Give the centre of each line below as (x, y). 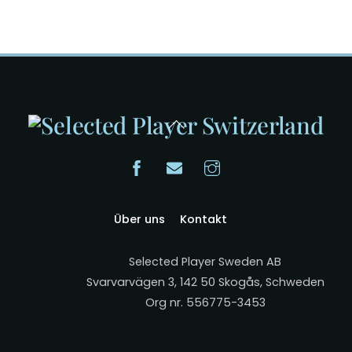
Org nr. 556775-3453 (205, 302)
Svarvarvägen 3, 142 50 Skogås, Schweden (205, 282)
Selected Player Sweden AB (205, 261)
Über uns (140, 219)
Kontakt (203, 219)
